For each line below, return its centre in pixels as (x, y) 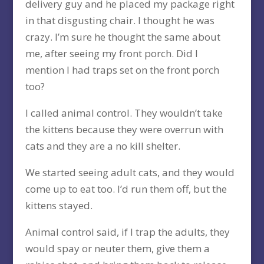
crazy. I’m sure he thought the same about (123, 37)
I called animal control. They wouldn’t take (124, 113)
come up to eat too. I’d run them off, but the (126, 189)
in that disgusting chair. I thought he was (120, 21)
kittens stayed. (59, 206)
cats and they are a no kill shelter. (103, 146)
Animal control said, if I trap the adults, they (127, 232)
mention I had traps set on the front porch (122, 70)
